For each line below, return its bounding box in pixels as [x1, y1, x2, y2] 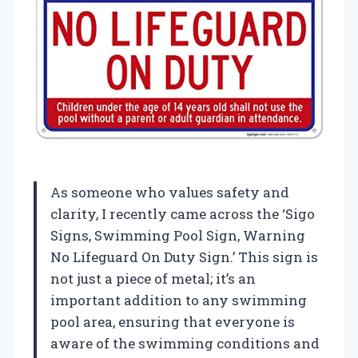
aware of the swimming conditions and [50, 333, 320, 352]
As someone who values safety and [50, 182, 289, 201]
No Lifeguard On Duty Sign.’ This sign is [50, 247, 318, 266]
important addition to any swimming [50, 290, 307, 309]
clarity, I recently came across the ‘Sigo [50, 204, 315, 223]
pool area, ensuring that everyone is [50, 312, 295, 331]
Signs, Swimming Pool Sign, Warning [50, 225, 305, 245]
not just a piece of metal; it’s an [50, 268, 256, 288]
